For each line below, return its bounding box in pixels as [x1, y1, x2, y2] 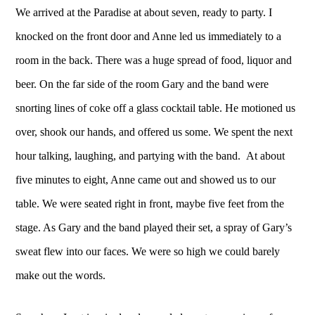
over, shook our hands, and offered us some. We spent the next [15, 125, 293, 138]
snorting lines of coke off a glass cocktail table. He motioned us [15, 101, 296, 114]
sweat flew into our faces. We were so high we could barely [15, 245, 281, 257]
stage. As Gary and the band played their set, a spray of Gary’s [15, 221, 292, 233]
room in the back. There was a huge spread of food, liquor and [15, 53, 292, 66]
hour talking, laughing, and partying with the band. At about [15, 149, 285, 162]
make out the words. [15, 269, 106, 281]
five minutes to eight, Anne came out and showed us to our [15, 173, 276, 186]
